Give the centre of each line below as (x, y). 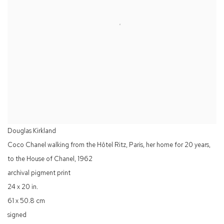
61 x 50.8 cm (26, 201)
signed (17, 215)
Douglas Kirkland (32, 131)
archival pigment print (39, 173)
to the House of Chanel (41, 159)
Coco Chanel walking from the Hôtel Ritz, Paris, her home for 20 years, (109, 145)
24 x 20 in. (23, 187)
